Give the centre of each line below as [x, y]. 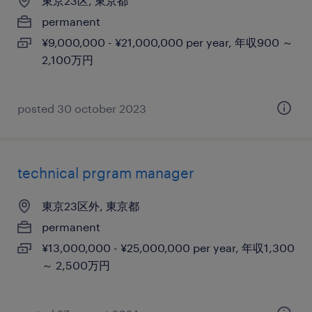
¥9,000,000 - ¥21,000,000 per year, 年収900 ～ [167, 42]
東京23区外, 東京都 [91, 206]
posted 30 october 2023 [82, 108]
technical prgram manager [106, 173]
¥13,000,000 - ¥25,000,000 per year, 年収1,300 [168, 248]
